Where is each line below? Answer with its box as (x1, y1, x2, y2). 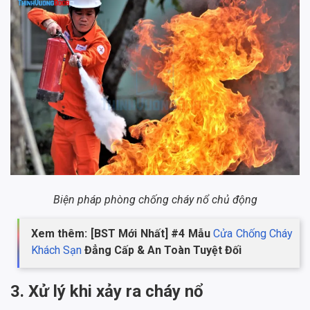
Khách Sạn (31, 243, 82, 257)
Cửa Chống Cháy (213, 226, 293, 240)
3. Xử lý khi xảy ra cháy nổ (10, 281, 203, 301)
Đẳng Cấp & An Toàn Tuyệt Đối (82, 243, 241, 257)
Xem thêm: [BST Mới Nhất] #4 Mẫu (31, 226, 214, 240)
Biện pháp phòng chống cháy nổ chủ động (53, 192, 257, 206)
